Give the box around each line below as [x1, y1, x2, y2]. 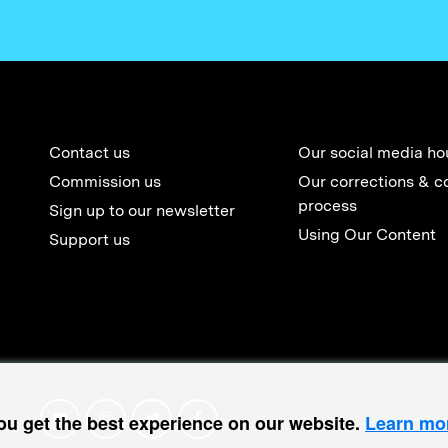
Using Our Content [297, 225, 436, 244]
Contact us [48, 143, 130, 162]
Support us [48, 230, 130, 249]
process [297, 196, 357, 215]
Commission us [48, 172, 161, 191]
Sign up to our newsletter [48, 201, 235, 220]
